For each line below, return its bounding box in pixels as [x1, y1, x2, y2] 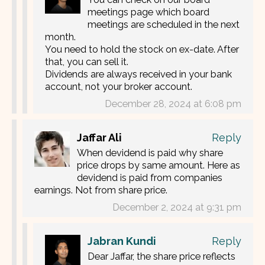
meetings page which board [88, 7, 209, 18]
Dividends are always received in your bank [45, 69, 232, 80]
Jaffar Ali [77, 131, 122, 144]
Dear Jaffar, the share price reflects [88, 251, 235, 263]
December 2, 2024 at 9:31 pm [112, 202, 241, 214]
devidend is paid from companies [77, 172, 222, 184]
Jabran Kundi [88, 235, 156, 248]
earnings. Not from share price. [34, 185, 167, 196]
